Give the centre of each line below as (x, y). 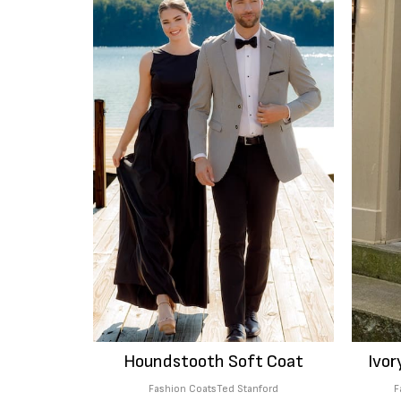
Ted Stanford (247, 389)
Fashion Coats (183, 389)
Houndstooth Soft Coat (213, 362)
